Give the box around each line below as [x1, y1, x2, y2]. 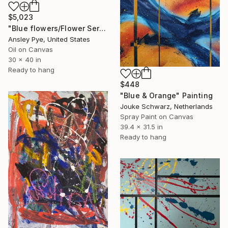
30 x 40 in [8, 55, 41, 64]
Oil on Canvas [8, 45, 53, 54]
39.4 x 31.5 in [120, 123, 163, 131]
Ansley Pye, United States [8, 35, 90, 44]
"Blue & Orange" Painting [120, 91, 213, 100]
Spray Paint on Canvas [120, 112, 193, 121]
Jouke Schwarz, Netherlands [120, 102, 213, 111]
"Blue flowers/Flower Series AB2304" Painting [99, 24, 106, 33]
